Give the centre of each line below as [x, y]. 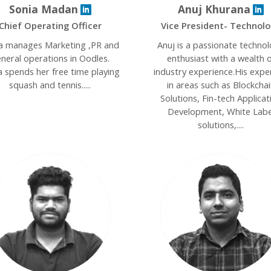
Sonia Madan [43, 9]
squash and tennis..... [50, 85]
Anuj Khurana [214, 9]
